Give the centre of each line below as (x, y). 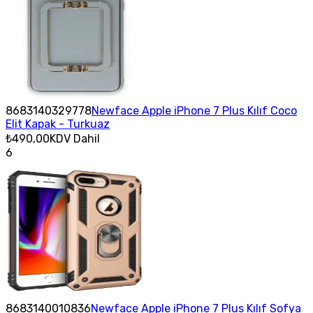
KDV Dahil (75, 138)
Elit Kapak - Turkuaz (58, 124)
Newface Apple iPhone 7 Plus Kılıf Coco (194, 110)
